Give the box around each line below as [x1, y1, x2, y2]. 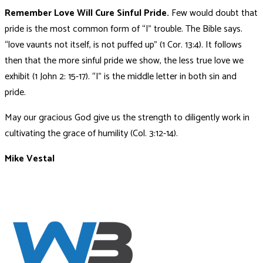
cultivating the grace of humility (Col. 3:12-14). [5, 125, 178, 141]
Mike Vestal [5, 150, 55, 167]
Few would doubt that [171, 5, 258, 21]
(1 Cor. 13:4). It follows [160, 36, 242, 53]
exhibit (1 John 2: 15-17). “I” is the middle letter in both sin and [5, 68, 237, 85]
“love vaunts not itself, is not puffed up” [5, 36, 157, 53]
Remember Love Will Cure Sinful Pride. [5, 5, 171, 21]
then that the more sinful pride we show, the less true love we [5, 52, 244, 69]
